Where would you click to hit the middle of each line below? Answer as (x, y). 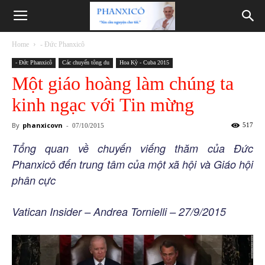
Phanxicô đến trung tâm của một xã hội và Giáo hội (132, 164)
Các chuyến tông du (86, 62)
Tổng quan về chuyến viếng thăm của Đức (132, 148)
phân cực (34, 180)
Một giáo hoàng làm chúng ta (123, 83)
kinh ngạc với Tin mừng (103, 105)
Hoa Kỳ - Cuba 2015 (144, 62)
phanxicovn (43, 125)
